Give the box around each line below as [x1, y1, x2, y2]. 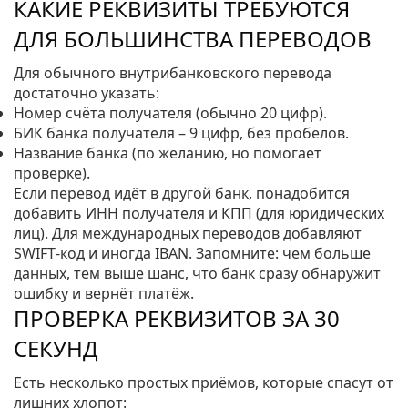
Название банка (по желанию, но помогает [14, 143, 321, 163]
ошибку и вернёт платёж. [14, 283, 194, 303]
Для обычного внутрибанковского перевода [14, 63, 331, 83]
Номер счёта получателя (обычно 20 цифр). [14, 103, 327, 123]
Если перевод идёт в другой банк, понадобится [14, 183, 350, 203]
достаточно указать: [14, 83, 159, 103]
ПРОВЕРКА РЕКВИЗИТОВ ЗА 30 [14, 303, 340, 333]
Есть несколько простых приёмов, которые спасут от [14, 372, 393, 393]
